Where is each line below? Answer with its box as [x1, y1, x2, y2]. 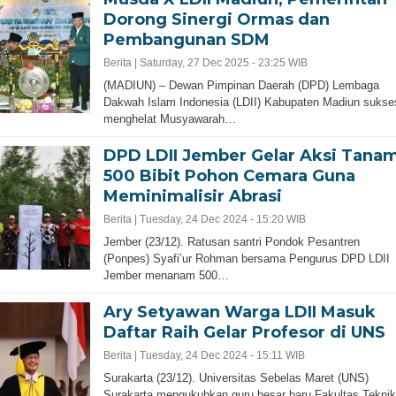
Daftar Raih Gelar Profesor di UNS [103, 322, 385, 342]
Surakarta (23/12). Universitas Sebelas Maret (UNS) [103, 370, 369, 385]
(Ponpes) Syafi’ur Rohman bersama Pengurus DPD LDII [103, 251, 390, 265]
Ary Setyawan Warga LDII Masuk [103, 301, 376, 322]
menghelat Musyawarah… [103, 111, 236, 126]
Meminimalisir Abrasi [103, 186, 282, 206]
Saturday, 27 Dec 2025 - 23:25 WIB [139, 56, 308, 69]
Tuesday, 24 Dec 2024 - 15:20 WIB [139, 212, 306, 225]
